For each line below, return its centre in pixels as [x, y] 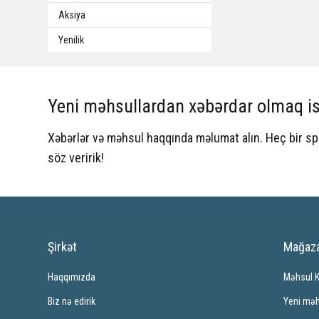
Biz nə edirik [72, 301]
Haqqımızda [72, 277]
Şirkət [63, 247]
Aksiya [72, 15]
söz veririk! [76, 158]
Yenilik [72, 40]
